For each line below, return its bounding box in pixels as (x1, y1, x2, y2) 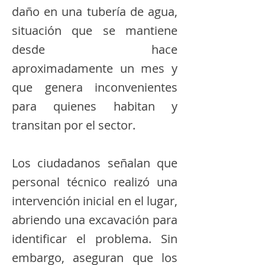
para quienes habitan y (12, 98, 177, 114)
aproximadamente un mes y (12, 60, 177, 76)
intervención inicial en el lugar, (12, 193, 177, 209)
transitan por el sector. (12, 117, 135, 133)
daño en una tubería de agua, (12, 4, 177, 20)
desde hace (12, 41, 177, 57)
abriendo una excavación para (12, 212, 177, 228)
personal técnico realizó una (12, 174, 177, 190)
